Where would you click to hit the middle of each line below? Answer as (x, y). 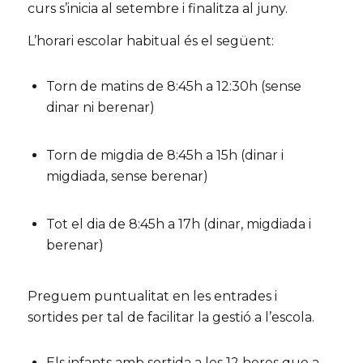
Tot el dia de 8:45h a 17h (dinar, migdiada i (178, 224)
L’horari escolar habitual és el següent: (150, 41)
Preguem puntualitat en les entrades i (152, 296)
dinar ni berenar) (100, 107)
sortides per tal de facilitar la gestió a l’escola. (171, 317)
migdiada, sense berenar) (127, 177)
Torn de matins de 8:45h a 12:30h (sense (173, 86)
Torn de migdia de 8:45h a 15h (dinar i (164, 156)
